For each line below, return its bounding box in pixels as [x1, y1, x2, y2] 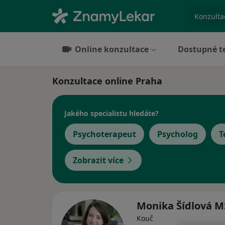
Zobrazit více [73, 155, 124, 166]
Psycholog [157, 129, 198, 140]
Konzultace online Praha [52, 75, 162, 87]
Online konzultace [75, 44, 149, 55]
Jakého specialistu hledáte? [64, 108, 159, 118]
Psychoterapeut [73, 129, 136, 140]
